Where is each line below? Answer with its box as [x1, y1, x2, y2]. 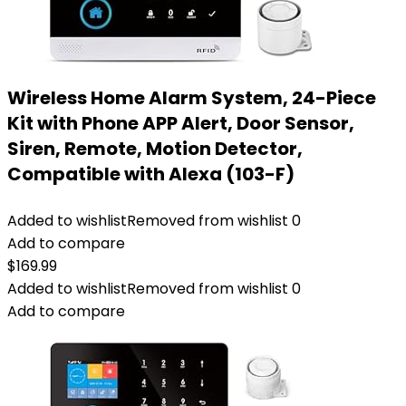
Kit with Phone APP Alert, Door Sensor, [7, 111, 354, 136]
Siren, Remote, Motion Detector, [7, 136, 303, 161]
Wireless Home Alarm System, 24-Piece [7, 85, 376, 111]
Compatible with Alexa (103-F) [7, 161, 295, 187]
